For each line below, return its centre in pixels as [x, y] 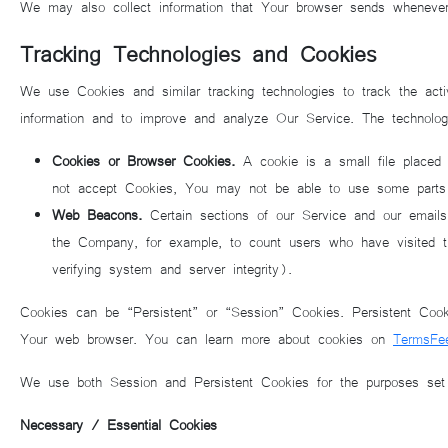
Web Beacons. [97, 214]
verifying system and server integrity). [172, 268]
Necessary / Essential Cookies [118, 424]
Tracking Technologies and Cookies [198, 52]
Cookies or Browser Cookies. [143, 160]
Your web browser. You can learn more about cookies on [206, 338]
